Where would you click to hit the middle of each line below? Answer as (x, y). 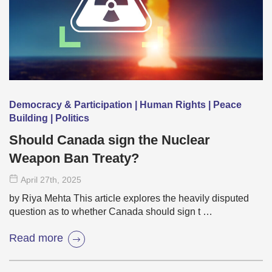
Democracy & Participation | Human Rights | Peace (125, 105)
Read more (36, 238)
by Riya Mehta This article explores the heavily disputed (129, 199)
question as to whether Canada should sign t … (111, 212)
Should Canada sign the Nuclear (110, 140)
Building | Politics (49, 118)
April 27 (35, 180)
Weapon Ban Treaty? (74, 158)
